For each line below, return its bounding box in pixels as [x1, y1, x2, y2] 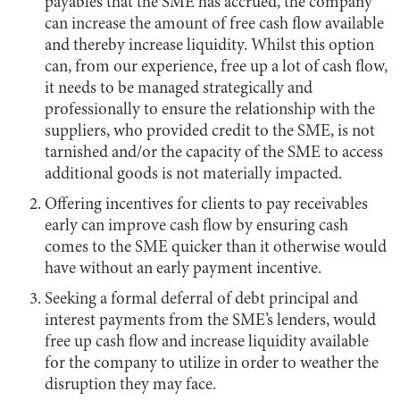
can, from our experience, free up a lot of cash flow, [45, 58, 387, 76]
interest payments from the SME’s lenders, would [45, 312, 376, 329]
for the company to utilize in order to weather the [45, 354, 379, 372]
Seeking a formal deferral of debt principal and [45, 290, 358, 308]
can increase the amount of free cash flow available [45, 15, 384, 33]
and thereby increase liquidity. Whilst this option [45, 37, 374, 54]
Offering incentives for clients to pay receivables [45, 196, 368, 213]
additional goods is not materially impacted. [45, 165, 342, 183]
